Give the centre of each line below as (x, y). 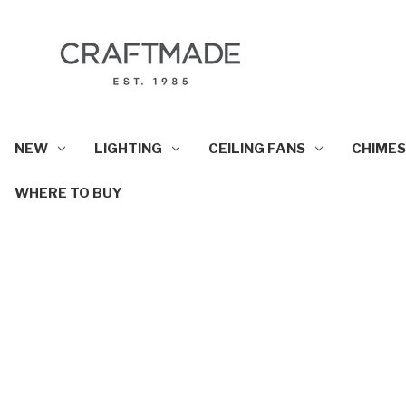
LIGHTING (128, 148)
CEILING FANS (256, 148)
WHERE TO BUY (68, 193)
